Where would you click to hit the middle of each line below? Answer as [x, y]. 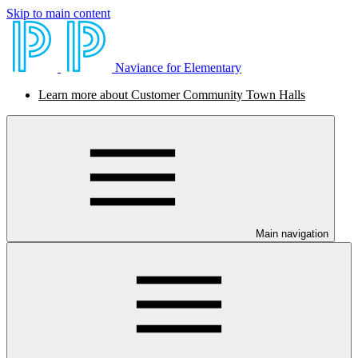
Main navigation [292, 234]
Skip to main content [58, 13]
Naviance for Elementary [178, 68]
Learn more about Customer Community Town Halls [172, 95]
